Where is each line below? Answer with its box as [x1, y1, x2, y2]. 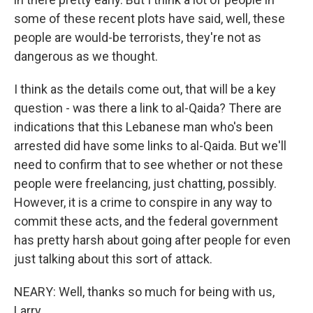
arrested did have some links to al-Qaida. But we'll [14, 138, 286, 153]
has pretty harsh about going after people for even [14, 233, 291, 247]
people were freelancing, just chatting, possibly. [14, 176, 277, 191]
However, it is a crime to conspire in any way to [14, 195, 272, 210]
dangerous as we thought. [14, 49, 158, 64]
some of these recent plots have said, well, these [14, 11, 285, 26]
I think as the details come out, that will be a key [14, 82, 276, 96]
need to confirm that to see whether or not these [14, 157, 283, 172]
